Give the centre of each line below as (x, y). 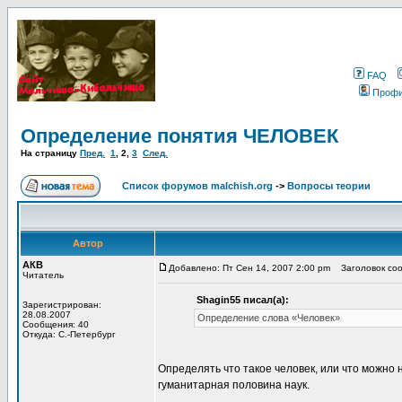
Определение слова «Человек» (269, 318)
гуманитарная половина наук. (234, 385)
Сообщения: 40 (56, 324)
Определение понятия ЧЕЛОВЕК (179, 136)
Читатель (43, 275)
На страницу (50, 153)
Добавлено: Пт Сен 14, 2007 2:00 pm (249, 268)
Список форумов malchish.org (197, 186)
